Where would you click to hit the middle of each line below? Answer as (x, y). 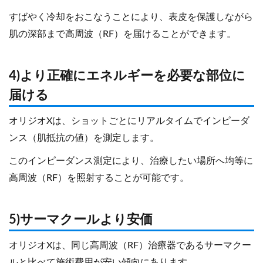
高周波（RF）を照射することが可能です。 (99, 178)
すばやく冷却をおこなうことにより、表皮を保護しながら (131, 17)
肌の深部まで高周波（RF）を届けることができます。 (122, 34)
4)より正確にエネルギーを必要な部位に (127, 76)
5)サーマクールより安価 (81, 220)
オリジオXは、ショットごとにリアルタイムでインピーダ (129, 121)
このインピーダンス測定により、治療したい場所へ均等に (131, 161)
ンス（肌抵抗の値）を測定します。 (84, 138)
